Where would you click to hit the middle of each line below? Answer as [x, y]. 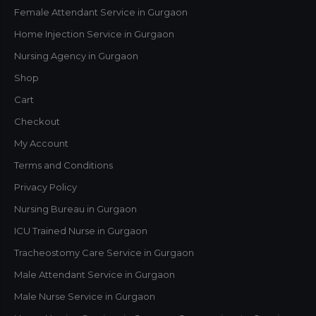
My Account [41, 143]
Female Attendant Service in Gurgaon [101, 12]
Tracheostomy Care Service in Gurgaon [104, 252]
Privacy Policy [45, 187]
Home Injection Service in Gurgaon [94, 34]
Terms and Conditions [63, 165]
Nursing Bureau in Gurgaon [75, 208]
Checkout [37, 121]
